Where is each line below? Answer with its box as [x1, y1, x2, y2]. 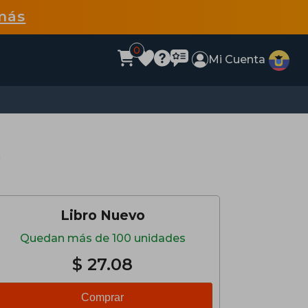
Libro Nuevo [60, 207, 145, 223]
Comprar [81, 291, 124, 303]
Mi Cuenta [208, 53, 266, 66]
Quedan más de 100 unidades [19, 232, 186, 245]
